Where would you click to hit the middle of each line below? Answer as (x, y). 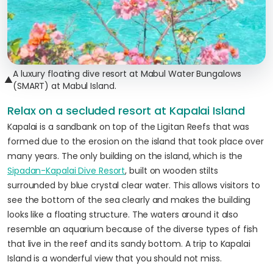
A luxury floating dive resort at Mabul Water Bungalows (127, 74)
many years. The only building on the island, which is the (125, 156)
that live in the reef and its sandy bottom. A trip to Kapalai (129, 244)
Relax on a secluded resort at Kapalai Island (126, 111)
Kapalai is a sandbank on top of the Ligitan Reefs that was (129, 127)
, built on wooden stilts (172, 171)
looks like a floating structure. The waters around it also (123, 214)
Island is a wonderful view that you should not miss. (115, 258)
